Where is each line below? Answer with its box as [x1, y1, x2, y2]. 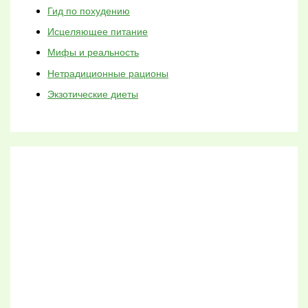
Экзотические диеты [47, 88, 139, 102]
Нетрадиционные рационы [47, 67, 169, 80]
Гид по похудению [47, 4, 131, 18]
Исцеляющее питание [47, 25, 148, 39]
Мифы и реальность [47, 46, 140, 60]
